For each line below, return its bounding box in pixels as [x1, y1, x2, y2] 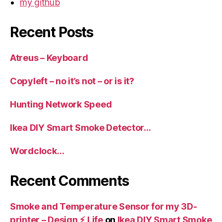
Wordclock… [10, 145, 64, 156]
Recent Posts [10, 23, 94, 41]
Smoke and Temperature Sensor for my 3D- [10, 201, 197, 212]
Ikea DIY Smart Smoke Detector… [10, 122, 151, 133]
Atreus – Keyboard [10, 52, 88, 63]
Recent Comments [10, 172, 129, 189]
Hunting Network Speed [10, 99, 112, 110]
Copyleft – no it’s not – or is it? [10, 75, 134, 86]
